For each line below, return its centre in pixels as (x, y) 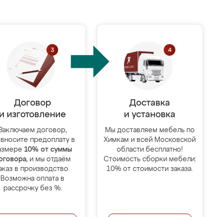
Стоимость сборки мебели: (150, 159)
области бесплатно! (150, 150)
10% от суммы (48, 150)
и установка (150, 115)
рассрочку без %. (32, 188)
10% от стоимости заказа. (150, 169)
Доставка (150, 103)
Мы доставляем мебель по (150, 130)
